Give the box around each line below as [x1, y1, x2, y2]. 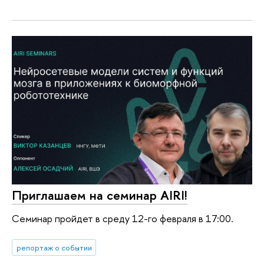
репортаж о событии [16, 242, 92, 253]
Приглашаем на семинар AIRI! [12, 186, 187, 204]
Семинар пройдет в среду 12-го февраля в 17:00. [12, 212, 233, 226]
